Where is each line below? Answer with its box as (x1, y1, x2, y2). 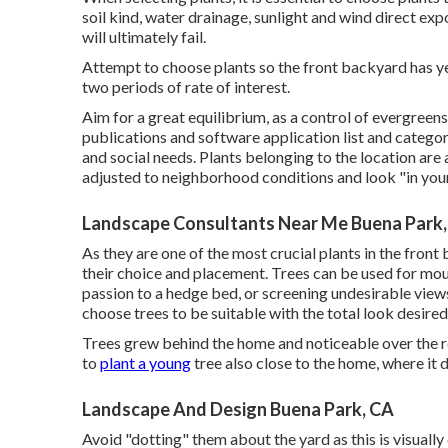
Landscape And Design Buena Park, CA (82, 398, 394, 421)
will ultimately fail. (82, 27, 206, 47)
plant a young (100, 353, 191, 373)
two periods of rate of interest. (82, 77, 290, 97)
